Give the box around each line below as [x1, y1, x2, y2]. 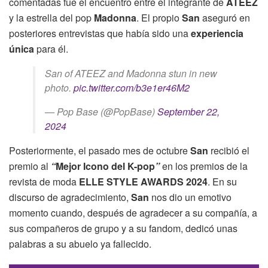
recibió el [208, 143, 249, 157]
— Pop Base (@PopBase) [45, 104, 157, 118]
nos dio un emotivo [149, 190, 232, 204]
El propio [141, 10, 179, 25]
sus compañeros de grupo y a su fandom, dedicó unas [9, 221, 237, 235]
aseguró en [200, 10, 250, 25]
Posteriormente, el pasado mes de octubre [9, 143, 190, 157]
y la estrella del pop [9, 10, 94, 25]
